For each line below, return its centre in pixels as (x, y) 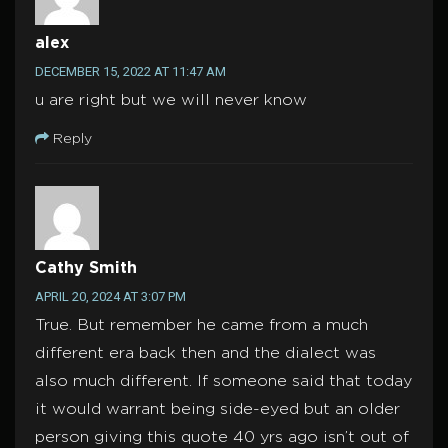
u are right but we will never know (171, 101)
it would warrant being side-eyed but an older (217, 410)
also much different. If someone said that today (223, 382)
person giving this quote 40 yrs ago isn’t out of (222, 438)
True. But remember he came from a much (201, 326)
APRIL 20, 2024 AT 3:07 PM (110, 297)
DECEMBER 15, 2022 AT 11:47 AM (130, 72)
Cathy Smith (86, 269)
